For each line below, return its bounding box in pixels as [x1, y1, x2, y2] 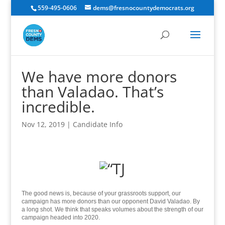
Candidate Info [72, 120, 123, 129]
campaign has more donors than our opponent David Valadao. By [21, 198, 200, 205]
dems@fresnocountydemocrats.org [92, 4, 194, 12]
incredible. [21, 96, 95, 117]
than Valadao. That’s [21, 81, 164, 102]
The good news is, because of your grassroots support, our [21, 190, 181, 197]
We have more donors [21, 66, 177, 87]
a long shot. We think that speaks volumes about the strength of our [21, 206, 203, 213]
